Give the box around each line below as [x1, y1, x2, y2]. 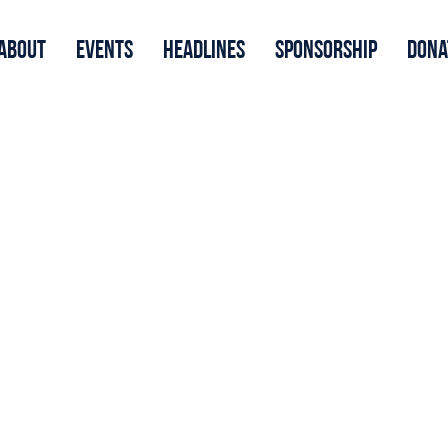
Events [76, 39, 133, 64]
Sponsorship [275, 39, 377, 64]
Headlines [163, 39, 245, 64]
